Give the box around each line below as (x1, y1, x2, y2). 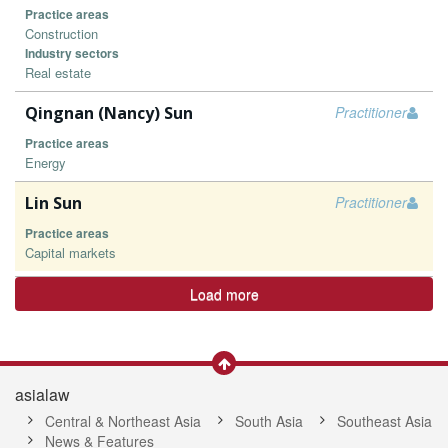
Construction (25, 24, 98, 43)
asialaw (15, 383, 70, 406)
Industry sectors (25, 44, 119, 62)
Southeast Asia (337, 411, 432, 431)
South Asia (235, 411, 303, 431)
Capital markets (25, 243, 116, 262)
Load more (189, 284, 259, 304)
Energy (25, 153, 66, 172)
